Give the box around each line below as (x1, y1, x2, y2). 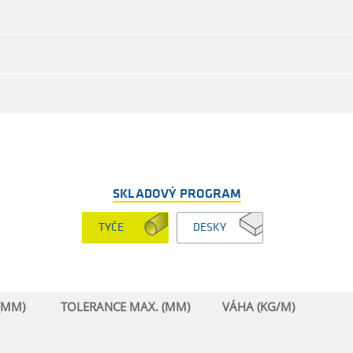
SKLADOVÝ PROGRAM (112, 187, 241, 201)
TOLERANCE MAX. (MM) (61, 299, 190, 315)
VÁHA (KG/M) (222, 299, 295, 315)
